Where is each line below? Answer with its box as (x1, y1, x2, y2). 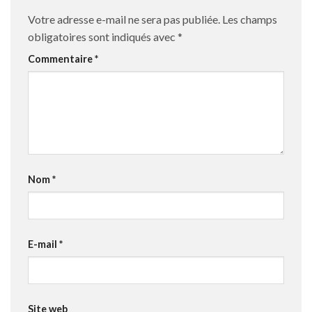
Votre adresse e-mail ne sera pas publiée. (28, 13, 220, 26)
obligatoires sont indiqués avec (28, 30, 178, 44)
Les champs (222, 13, 277, 26)
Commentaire (28, 53, 95, 65)
